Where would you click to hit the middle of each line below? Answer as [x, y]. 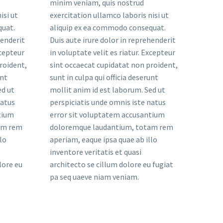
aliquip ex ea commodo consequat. [108, 27]
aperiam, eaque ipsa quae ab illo [104, 139]
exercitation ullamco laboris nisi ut [109, 15]
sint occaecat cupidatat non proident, [114, 65]
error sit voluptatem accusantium [107, 114]
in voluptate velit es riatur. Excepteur [112, 52]
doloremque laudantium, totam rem [111, 127]
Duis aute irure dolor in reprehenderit [113, 40]
